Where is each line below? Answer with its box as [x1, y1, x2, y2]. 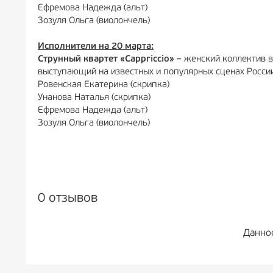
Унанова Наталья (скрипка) [38, 93, 151, 102]
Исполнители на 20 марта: [38, 42, 154, 51]
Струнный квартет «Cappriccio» [38, 55, 174, 64]
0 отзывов [38, 191, 97, 205]
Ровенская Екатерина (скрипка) [38, 80, 169, 90]
